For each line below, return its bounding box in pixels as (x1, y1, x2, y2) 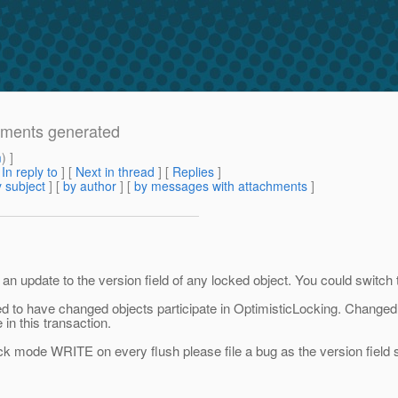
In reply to (2, 163, 58, 181)
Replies (172, 163, 214, 181)
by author (63, 177, 116, 195)
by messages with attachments (134, 177, 307, 195)
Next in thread (76, 163, 155, 181)
